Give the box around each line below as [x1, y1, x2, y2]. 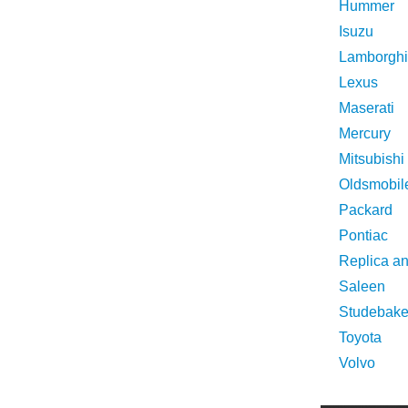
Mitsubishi [339, 151, 404, 167]
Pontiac [339, 228, 388, 243]
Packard [339, 202, 393, 218]
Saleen [339, 279, 385, 294]
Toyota [339, 330, 382, 345]
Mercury [339, 126, 391, 141]
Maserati [339, 100, 394, 116]
